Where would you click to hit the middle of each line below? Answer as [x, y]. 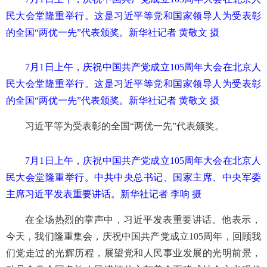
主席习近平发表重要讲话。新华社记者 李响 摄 [104, 194]
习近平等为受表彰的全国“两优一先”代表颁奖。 [125, 126]
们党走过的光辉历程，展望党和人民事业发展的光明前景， [133, 253]
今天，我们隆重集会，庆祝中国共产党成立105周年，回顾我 [133, 236]
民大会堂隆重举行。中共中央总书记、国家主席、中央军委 [133, 177]
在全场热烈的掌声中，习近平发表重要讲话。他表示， [143, 219]
